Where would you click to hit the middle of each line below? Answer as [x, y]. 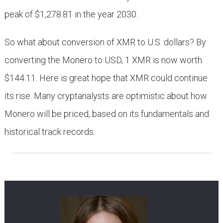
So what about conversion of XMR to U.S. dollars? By [105, 42]
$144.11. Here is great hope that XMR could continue [106, 78]
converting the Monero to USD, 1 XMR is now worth [103, 60]
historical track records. [50, 132]
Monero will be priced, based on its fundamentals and [107, 114]
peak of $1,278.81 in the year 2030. [71, 14]
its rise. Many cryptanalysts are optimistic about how [106, 96]
